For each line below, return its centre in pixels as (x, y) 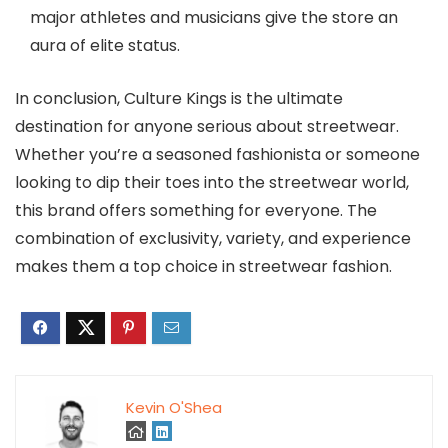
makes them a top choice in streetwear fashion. (203, 267)
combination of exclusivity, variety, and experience (213, 239)
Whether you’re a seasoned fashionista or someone (217, 155)
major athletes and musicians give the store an (214, 18)
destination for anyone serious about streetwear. (207, 127)
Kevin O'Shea (174, 408)
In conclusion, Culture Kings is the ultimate (179, 99)
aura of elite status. (105, 46)
